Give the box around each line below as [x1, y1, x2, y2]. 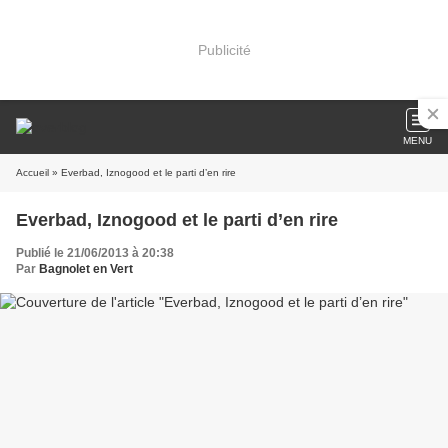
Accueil [16, 167, 49, 178]
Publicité [197, 41, 251, 58]
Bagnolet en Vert [39, 262, 133, 276]
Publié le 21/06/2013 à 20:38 [16, 246, 174, 260]
